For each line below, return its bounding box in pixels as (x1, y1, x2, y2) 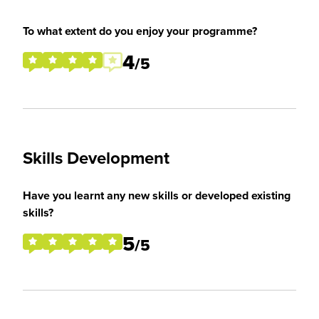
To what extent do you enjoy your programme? (23, 23, 257, 39)
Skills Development (23, 145, 169, 170)
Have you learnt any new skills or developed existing (23, 187, 291, 204)
